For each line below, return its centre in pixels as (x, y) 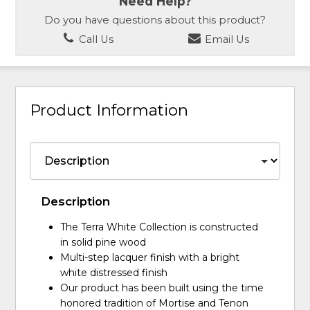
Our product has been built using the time (162, 288)
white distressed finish (114, 273)
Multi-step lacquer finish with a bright (150, 258)
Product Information (109, 110)
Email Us (226, 39)
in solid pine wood (103, 243)
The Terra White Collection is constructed (159, 227)
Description (76, 202)
